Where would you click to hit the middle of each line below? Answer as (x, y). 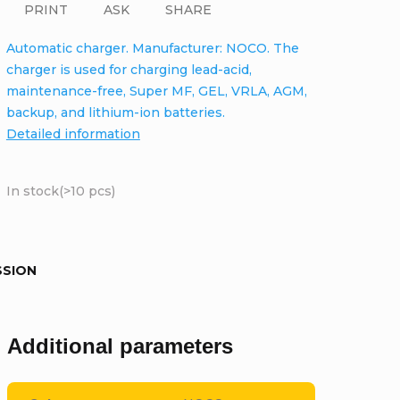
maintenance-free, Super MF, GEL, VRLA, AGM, (156, 91)
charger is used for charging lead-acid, (129, 69)
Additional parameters (121, 346)
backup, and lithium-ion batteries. (115, 112)
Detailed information (73, 133)
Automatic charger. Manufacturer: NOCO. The (152, 48)
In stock (32, 191)
